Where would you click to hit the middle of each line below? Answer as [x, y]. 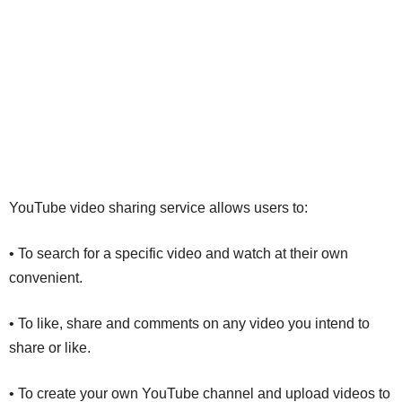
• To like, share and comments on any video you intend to [189, 323]
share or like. [50, 347]
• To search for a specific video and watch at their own [179, 253]
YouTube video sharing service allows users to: [158, 207]
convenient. [46, 277]
